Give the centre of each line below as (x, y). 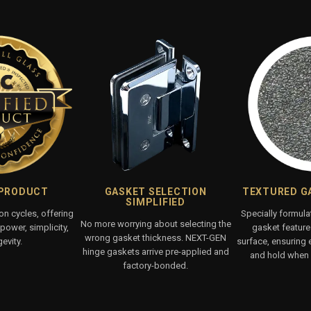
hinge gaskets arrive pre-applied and (155, 251)
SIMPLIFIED (155, 202)
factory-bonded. (155, 265)
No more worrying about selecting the (155, 224)
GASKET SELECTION (155, 191)
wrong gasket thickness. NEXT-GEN (155, 237)
